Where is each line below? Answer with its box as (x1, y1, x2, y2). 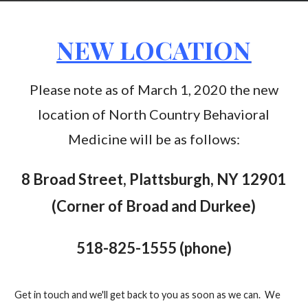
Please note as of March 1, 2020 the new (29, 80, 278, 98)
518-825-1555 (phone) (76, 238, 232, 257)
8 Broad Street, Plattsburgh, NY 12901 (21, 170, 287, 189)
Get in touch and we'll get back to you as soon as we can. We (14, 288, 280, 300)
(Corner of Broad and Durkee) (52, 197, 256, 216)
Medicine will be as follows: (67, 130, 240, 147)
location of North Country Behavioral (38, 105, 270, 122)
